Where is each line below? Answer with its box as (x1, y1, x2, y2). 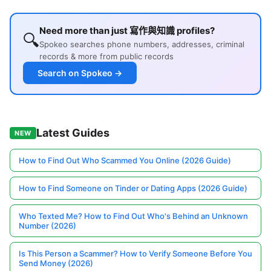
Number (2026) (19, 221, 76, 231)
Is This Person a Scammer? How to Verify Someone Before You (19, 249, 252, 259)
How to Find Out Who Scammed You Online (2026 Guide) (19, 155, 231, 166)
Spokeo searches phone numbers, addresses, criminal (39, 39, 244, 50)
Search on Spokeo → (38, 68, 122, 79)
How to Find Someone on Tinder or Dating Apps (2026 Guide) (19, 183, 247, 194)
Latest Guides (36, 126, 109, 140)
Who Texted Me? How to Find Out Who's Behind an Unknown (19, 211, 248, 221)
